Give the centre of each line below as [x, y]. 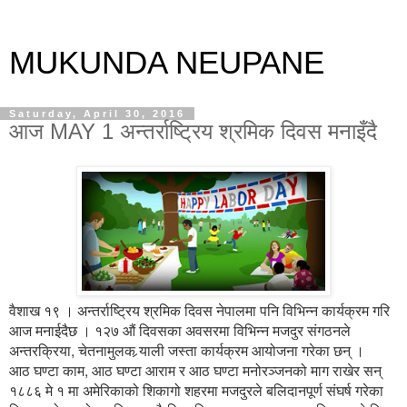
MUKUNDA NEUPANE [167, 63]
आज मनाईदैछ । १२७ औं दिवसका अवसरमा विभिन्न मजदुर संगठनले [180, 329]
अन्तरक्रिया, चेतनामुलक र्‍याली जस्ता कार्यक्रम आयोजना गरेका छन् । [187, 349]
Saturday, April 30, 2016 [97, 114]
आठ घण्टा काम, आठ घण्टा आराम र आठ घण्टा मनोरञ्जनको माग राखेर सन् [195, 369]
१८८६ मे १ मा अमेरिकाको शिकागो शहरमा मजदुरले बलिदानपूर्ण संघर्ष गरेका [196, 389]
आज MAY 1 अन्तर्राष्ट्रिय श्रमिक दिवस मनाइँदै [193, 131]
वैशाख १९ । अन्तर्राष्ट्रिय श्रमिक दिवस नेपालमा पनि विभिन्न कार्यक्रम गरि [199, 309]
